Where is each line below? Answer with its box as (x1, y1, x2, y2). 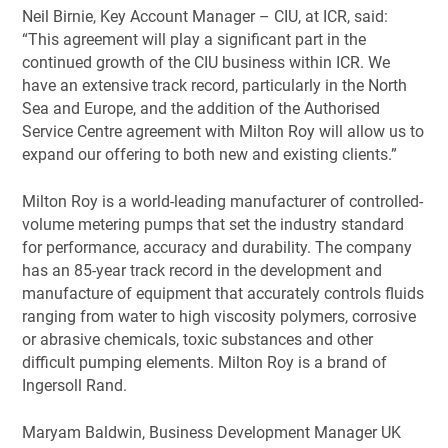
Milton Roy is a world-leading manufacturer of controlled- (22, 192, 424, 212)
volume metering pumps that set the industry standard (22, 215, 405, 235)
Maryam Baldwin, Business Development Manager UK (22, 423, 402, 443)
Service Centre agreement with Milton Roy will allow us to (22, 122, 425, 142)
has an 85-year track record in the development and (22, 261, 383, 281)
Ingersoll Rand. (22, 376, 132, 396)
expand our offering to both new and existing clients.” (22, 145, 402, 165)
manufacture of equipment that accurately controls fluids (22, 284, 425, 304)
